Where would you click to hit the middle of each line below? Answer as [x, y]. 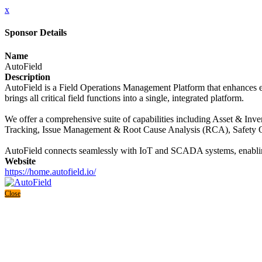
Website [20, 161]
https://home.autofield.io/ [50, 171]
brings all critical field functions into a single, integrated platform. [124, 98]
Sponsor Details [36, 33]
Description [27, 77]
